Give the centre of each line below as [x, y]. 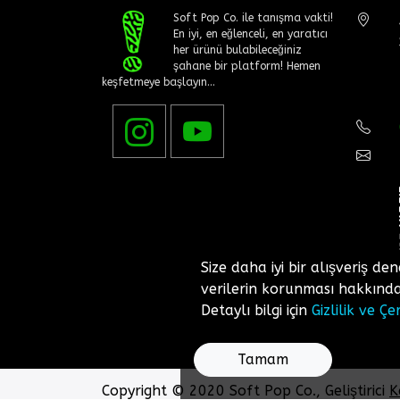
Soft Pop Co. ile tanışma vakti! [253, 17]
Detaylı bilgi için [256, 310]
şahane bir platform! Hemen [247, 66]
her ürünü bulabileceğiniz [237, 50]
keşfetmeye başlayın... [158, 82]
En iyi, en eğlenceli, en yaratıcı [250, 33]
